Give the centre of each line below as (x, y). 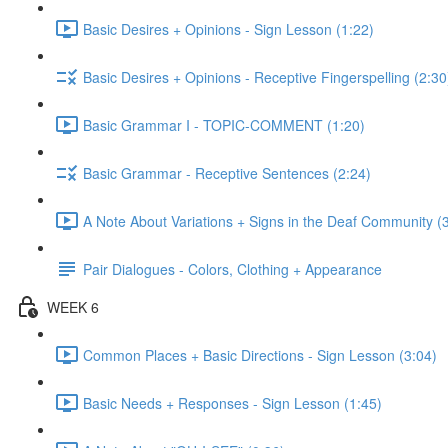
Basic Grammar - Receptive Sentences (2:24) (227, 172)
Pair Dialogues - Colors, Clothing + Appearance (232, 268)
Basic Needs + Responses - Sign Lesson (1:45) (232, 402)
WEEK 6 (73, 306)
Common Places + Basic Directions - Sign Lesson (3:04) (260, 354)
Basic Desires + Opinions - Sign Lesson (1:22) (228, 28)
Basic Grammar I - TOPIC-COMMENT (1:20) (224, 124)
